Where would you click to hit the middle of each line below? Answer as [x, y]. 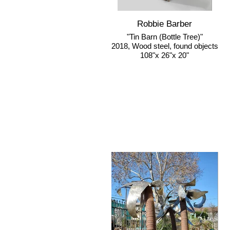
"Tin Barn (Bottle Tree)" [165, 37]
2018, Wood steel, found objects [165, 46]
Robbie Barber [165, 24]
